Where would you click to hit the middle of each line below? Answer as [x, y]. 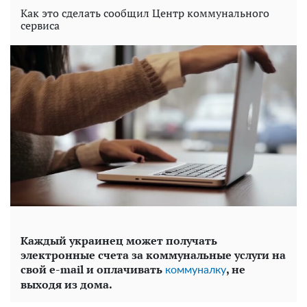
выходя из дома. [66, 285]
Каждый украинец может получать [119, 241]
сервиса [40, 25]
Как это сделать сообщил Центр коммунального [145, 13]
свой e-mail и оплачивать [93, 270]
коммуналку [196, 270]
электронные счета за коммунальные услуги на [153, 255]
